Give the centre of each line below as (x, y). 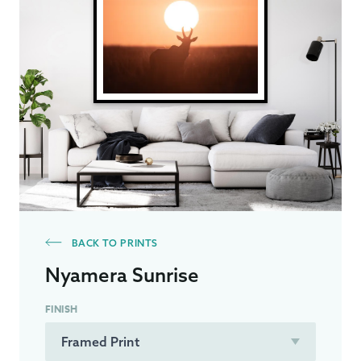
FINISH (61, 309)
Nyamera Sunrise (122, 275)
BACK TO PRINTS (113, 243)
